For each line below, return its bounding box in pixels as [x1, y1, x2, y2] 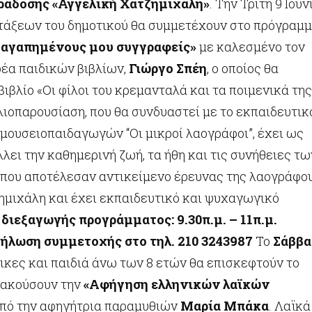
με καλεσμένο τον [199, 38, 305, 55]
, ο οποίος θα [207, 60, 279, 77]
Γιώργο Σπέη [129, 60, 207, 77]
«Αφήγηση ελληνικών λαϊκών [84, 276, 270, 292]
